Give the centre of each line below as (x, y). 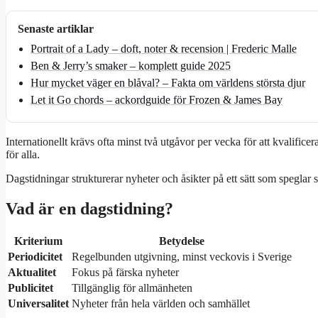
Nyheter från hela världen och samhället (161, 304)
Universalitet (38, 304)
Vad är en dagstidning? (89, 209)
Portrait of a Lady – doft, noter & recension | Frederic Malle (164, 49)
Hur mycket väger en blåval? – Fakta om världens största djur (168, 83)
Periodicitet (35, 257)
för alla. (23, 155)
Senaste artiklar (56, 29)
